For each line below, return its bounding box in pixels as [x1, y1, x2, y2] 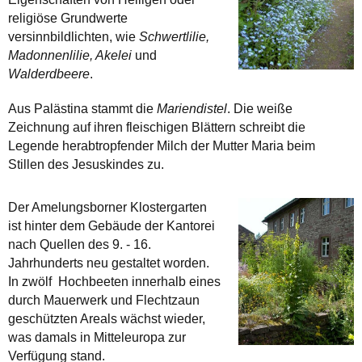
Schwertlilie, [139, 29, 209, 44]
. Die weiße [227, 101, 293, 116]
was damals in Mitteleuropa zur [8, 330, 186, 344]
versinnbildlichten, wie [8, 29, 139, 44]
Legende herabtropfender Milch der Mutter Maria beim [8, 138, 315, 153]
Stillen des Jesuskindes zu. [8, 157, 164, 171]
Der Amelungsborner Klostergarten [8, 200, 207, 214]
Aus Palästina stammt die [8, 101, 157, 116]
